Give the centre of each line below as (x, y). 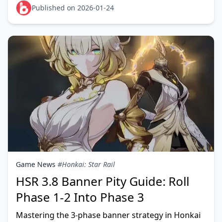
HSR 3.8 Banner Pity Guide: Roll (103, 181)
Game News (36, 164)
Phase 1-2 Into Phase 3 (80, 197)
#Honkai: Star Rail (86, 164)
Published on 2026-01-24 (73, 8)
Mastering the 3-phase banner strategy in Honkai (108, 215)
